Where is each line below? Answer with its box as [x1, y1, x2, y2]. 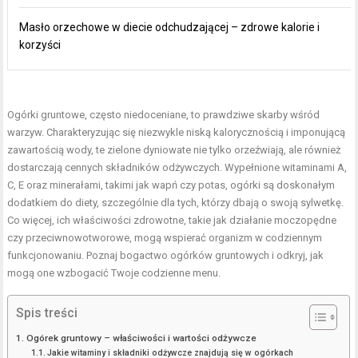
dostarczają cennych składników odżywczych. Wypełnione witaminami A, [7, 161, 348, 173]
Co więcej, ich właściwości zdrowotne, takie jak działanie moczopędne [7, 214, 337, 226]
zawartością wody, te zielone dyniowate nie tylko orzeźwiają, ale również [7, 144, 341, 156]
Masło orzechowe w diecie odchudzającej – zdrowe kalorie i [19, 21, 320, 34]
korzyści [19, 38, 62, 51]
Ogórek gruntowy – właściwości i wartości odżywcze [26, 332, 257, 344]
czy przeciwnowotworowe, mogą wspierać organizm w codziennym [7, 232, 323, 244]
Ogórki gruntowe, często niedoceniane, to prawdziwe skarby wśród [7, 109, 320, 121]
